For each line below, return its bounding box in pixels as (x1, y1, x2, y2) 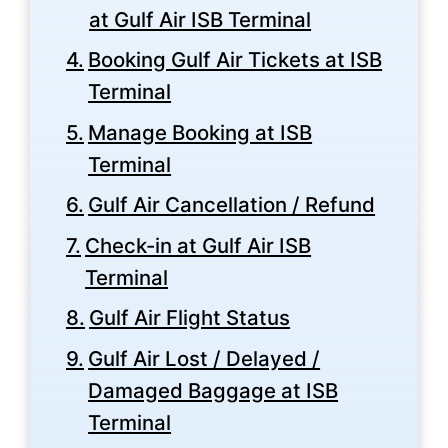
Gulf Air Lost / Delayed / (88, 345, 321, 371)
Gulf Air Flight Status (89, 305, 291, 331)
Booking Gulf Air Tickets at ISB (88, 47, 383, 73)
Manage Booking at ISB (88, 119, 313, 145)
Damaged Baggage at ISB (88, 377, 339, 403)
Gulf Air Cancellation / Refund (88, 192, 376, 218)
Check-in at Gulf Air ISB (85, 232, 312, 258)
